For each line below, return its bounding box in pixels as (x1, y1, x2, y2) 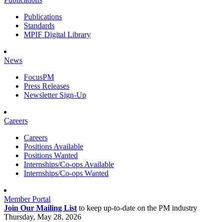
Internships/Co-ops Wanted (24, 169, 109, 177)
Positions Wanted (24, 151, 78, 160)
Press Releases (24, 82, 69, 90)
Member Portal (4, 195, 51, 203)
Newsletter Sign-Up (24, 91, 86, 99)
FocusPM (24, 73, 54, 81)
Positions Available (24, 142, 83, 151)
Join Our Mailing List (4, 204, 77, 212)
